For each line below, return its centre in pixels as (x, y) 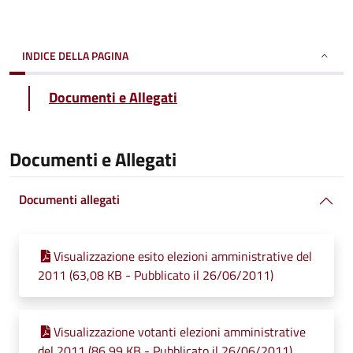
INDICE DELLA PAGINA (75, 56)
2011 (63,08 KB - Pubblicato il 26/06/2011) (156, 275)
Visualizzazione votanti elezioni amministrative (180, 332)
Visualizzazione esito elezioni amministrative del (183, 256)
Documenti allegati (69, 199)
